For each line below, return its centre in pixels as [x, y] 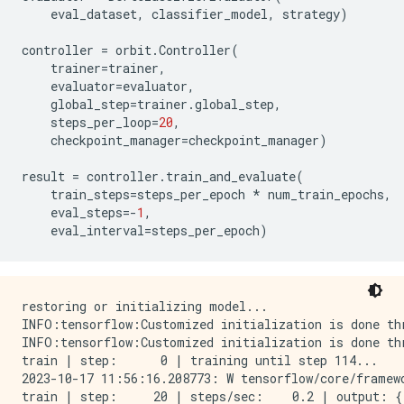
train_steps [90, 194]
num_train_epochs [326, 194]
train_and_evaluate [231, 176]
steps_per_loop [101, 122]
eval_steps [87, 212]
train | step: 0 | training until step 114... [200, 360]
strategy [311, 14]
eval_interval [97, 230]
